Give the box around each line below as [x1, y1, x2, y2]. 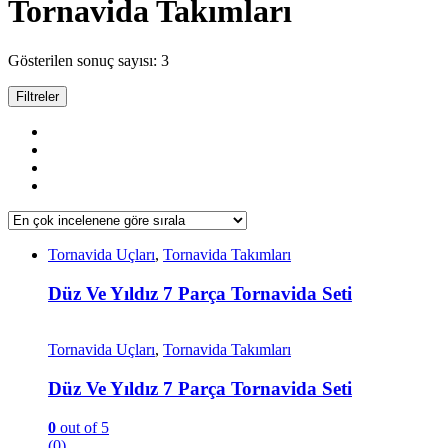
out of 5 [56, 418, 109, 436]
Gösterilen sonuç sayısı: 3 [8, 51, 169, 69]
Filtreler [16, 88, 59, 104]
